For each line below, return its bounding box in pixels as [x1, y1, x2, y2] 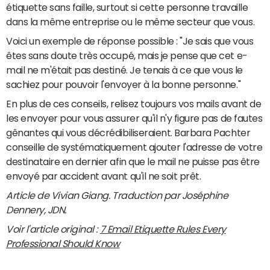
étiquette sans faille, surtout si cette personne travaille [6, 2, 248, 13]
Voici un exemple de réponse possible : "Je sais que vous [6, 36, 254, 46]
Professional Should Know [6, 239, 120, 249]
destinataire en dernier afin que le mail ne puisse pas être [6, 157, 260, 167]
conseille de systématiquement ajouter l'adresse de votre [6, 142, 263, 152]
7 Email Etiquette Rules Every [99, 224, 226, 234]
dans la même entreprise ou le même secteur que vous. [6, 17, 255, 27]
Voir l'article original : [6, 224, 100, 234]
